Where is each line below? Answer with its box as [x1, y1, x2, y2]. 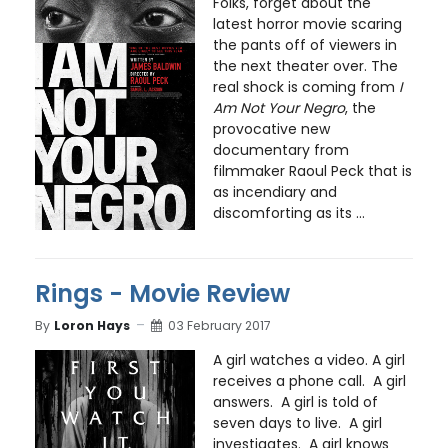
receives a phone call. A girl [212, 371, 406, 392]
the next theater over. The [212, 56, 398, 77]
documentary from [212, 140, 349, 161]
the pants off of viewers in [212, 35, 397, 56]
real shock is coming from [212, 77, 399, 98]
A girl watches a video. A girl [212, 350, 405, 371]
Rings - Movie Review [35, 277, 290, 311]
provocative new [212, 119, 330, 140]
